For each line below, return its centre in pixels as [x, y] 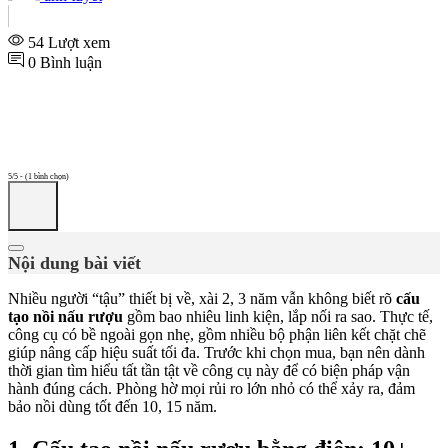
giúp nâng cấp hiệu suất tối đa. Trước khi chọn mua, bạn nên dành [216, 353]
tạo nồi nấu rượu [65, 317]
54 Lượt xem [67, 43]
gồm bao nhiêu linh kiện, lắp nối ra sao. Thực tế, [278, 317]
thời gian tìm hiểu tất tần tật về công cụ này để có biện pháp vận [209, 371]
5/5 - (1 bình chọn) [38, 177]
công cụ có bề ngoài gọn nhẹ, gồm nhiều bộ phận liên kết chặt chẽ [217, 335]
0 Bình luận [63, 63]
